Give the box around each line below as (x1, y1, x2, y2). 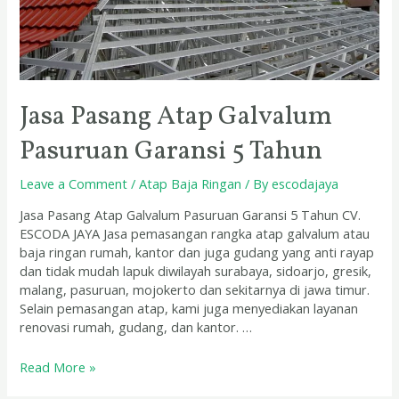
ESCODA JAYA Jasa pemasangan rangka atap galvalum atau (20, 224, 370, 243)
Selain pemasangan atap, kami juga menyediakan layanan (20, 299, 359, 318)
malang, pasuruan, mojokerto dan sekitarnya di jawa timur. (20, 281, 370, 299)
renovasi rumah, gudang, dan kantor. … (20, 318, 253, 337)
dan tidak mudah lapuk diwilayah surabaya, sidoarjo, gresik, (20, 262, 372, 281)
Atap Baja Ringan (139, 174, 242, 192)
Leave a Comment (20, 174, 128, 192)
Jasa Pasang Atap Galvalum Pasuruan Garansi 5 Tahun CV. (20, 206, 362, 224)
